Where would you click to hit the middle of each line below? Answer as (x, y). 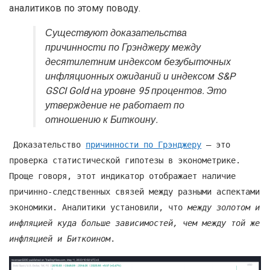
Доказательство (50, 145)
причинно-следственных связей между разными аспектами (134, 192)
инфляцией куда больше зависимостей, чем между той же (134, 223)
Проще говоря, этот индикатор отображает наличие (122, 176)
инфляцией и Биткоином (60, 239)
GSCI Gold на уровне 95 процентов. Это (136, 91)
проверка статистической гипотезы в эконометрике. (125, 161)
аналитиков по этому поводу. (75, 8)
